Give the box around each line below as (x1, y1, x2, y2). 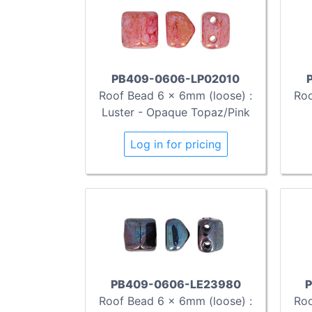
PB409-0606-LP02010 (111, 72, 240, 86)
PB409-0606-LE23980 (110, 276, 241, 291)
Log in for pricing (130, 137, 221, 152)
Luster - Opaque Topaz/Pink (101, 105, 250, 120)
